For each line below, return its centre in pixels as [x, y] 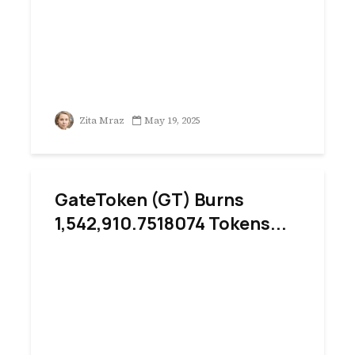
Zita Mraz [101, 120]
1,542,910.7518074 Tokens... [171, 223]
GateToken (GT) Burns [149, 200]
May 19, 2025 [172, 120]
